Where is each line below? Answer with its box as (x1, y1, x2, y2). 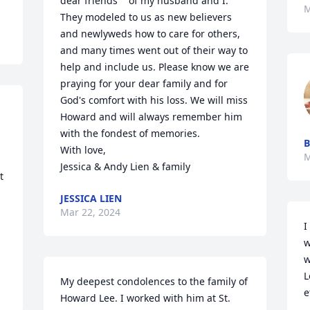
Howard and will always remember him (60, 110, 243, 123)
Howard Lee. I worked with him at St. (60, 291, 231, 304)
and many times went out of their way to (60, 44, 248, 57)
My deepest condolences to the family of (60, 275, 248, 288)
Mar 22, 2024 (60, 206, 121, 219)
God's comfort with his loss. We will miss (60, 93, 248, 107)
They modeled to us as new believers (60, 10, 232, 24)
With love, (60, 143, 109, 156)
